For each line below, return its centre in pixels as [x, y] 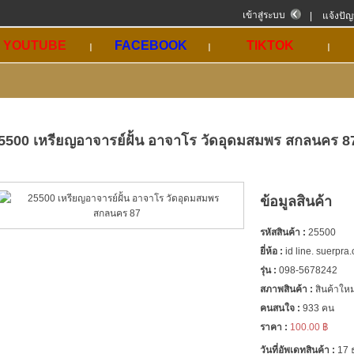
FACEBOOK [151, 45]
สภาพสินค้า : [286, 289]
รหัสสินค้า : [283, 232]
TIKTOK [270, 45]
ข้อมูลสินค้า [296, 201]
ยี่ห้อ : [271, 251]
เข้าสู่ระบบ [264, 15]
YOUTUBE [35, 45]
